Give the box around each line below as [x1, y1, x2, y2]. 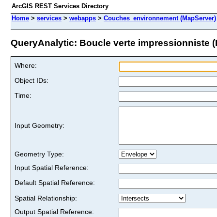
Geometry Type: [15, 150, 64, 158]
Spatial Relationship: [15, 194, 77, 202]
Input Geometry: [15, 121, 64, 129]
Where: [15, 61, 37, 69]
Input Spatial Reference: [15, 163, 89, 171]
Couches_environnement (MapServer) [104, 15, 216, 22]
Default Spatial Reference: [15, 178, 95, 186]
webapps [69, 15, 96, 22]
